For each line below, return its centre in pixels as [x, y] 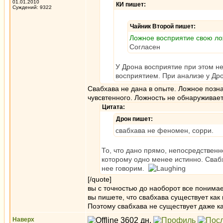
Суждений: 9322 [32, 7]
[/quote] [100, 179]
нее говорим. [125, 168]
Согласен [145, 47]
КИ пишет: [131, 4]
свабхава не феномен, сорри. [165, 130]
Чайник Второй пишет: [163, 26]
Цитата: [113, 107]
